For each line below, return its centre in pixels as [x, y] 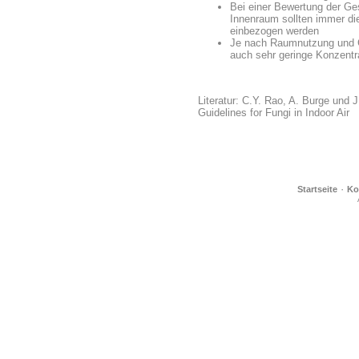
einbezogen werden [274, 31]
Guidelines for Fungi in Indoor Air [274, 112]
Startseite [317, 189]
